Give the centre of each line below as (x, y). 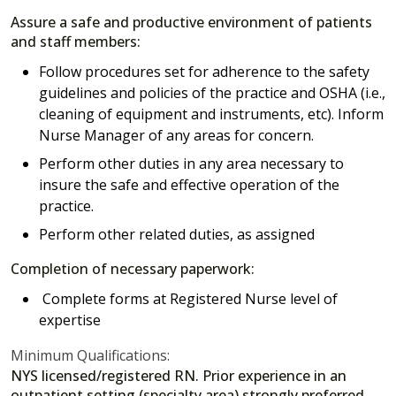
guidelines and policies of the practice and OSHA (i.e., (212, 93)
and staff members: (76, 42)
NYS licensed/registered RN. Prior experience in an (179, 376)
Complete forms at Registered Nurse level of (188, 299)
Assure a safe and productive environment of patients (191, 23)
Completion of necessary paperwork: (133, 269)
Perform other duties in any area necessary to (191, 164)
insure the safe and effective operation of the (189, 185)
